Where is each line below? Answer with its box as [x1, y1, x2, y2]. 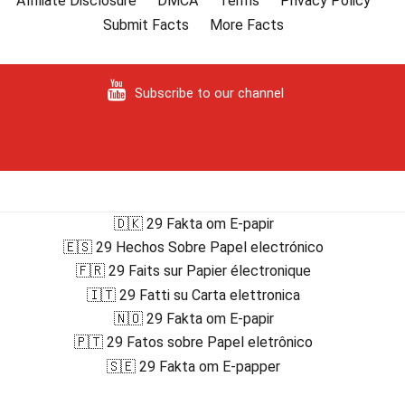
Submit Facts [103, 15, 189, 33]
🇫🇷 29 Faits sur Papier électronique [76, 262, 311, 280]
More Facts [210, 15, 284, 33]
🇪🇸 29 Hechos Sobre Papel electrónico [63, 239, 324, 257]
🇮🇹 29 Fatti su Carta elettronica [87, 286, 300, 304]
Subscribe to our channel [134, 84, 284, 101]
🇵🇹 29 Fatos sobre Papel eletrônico [74, 334, 313, 352]
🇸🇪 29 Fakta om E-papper [107, 357, 280, 375]
